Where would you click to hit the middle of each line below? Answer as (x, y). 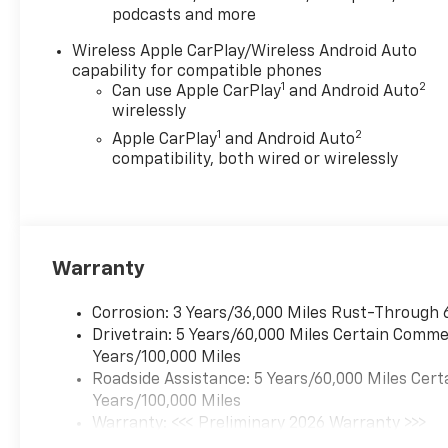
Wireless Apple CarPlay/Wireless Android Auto (245, 51)
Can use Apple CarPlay (197, 91)
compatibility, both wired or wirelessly (255, 159)
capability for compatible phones (197, 71)
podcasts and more (184, 15)
